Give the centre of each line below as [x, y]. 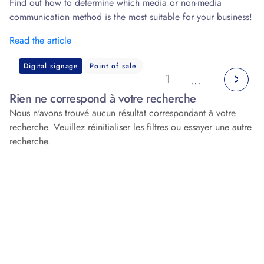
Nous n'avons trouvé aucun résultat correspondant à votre [123, 113]
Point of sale [113, 66]
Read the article [40, 40]
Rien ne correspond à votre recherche [103, 98]
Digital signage [51, 66]
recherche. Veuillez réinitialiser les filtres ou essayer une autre [131, 127]
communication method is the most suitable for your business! [131, 16]
